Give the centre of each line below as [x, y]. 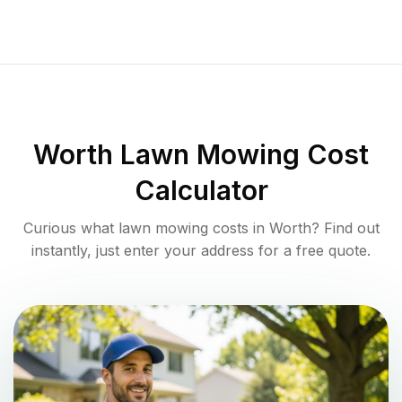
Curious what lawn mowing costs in [146, 228]
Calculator [201, 191]
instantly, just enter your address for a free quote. [201, 251]
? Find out [345, 228]
